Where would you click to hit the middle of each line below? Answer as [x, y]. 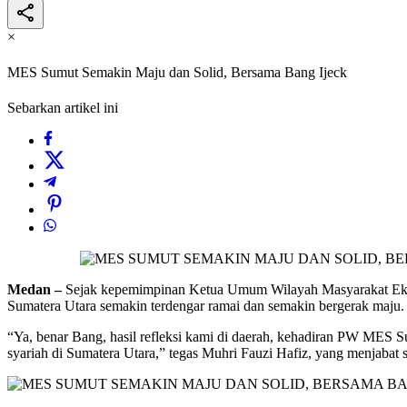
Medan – [35, 290]
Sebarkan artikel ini [63, 108]
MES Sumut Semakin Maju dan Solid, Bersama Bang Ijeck [177, 73]
